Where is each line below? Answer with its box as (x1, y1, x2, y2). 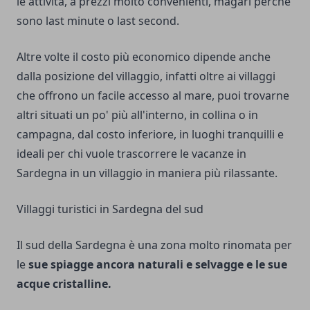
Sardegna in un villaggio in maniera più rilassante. (17, 165, 277, 181)
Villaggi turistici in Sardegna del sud (17, 201, 203, 217)
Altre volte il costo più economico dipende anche (17, 49, 271, 64)
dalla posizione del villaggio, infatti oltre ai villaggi (17, 69, 275, 84)
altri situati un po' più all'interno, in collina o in (17, 107, 258, 122)
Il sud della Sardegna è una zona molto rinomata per (17, 237, 292, 253)
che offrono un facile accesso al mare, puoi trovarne (17, 88, 289, 103)
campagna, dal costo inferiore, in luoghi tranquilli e (17, 127, 284, 142)
